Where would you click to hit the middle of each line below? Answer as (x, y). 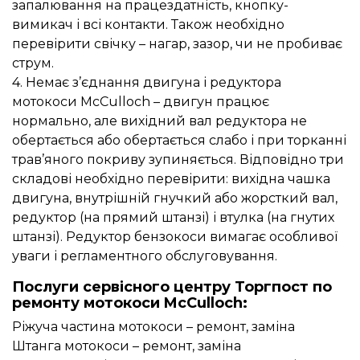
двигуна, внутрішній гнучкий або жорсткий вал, (175, 198)
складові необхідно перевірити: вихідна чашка (171, 179)
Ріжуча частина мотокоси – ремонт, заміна (153, 327)
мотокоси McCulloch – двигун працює (141, 102)
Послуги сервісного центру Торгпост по (172, 287)
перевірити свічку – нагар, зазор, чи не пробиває (177, 44)
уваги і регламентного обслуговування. (145, 256)
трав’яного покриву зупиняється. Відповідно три (178, 160)
